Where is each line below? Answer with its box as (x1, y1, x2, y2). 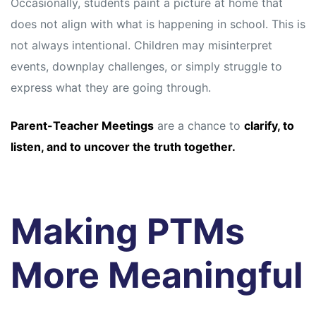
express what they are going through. (11, 80, 211, 95)
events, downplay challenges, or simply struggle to (11, 59, 282, 74)
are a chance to (154, 119, 244, 133)
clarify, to (244, 119, 294, 133)
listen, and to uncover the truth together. (11, 140, 236, 154)
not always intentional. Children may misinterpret (11, 38, 272, 53)
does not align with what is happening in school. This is (11, 17, 305, 32)
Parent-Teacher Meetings (11, 119, 154, 133)
